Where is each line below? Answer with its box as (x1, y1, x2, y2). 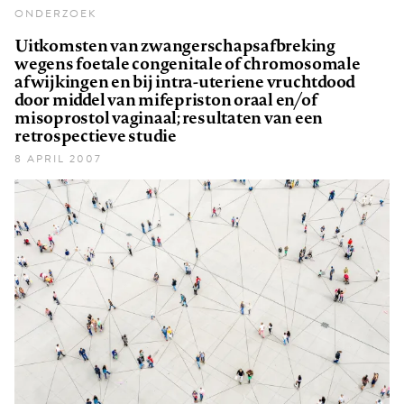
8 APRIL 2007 (14, 151, 102, 168)
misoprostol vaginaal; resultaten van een (14, 106, 323, 130)
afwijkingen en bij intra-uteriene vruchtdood (14, 69, 355, 94)
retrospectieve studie (14, 124, 177, 148)
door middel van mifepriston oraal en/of (14, 87, 317, 112)
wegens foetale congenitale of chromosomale (14, 51, 361, 76)
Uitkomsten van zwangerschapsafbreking (14, 33, 335, 58)
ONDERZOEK (14, 5, 96, 23)
